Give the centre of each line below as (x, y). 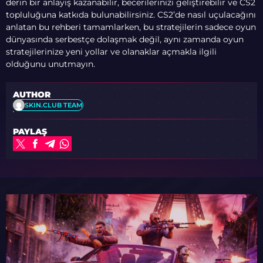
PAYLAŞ (30, 132)
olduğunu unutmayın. (50, 64)
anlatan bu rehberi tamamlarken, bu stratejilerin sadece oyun (131, 27)
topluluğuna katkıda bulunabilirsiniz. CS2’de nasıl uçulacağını (131, 15)
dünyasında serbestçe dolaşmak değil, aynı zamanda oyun (125, 39)
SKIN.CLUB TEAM (54, 105)
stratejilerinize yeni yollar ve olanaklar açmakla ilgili (111, 52)
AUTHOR (32, 95)
